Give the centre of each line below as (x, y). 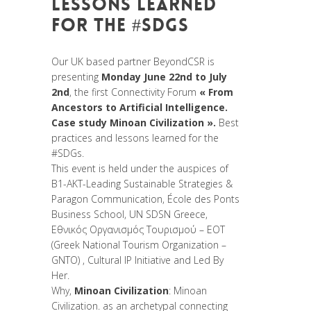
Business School (88, 214)
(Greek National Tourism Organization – (139, 244)
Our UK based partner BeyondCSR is (133, 61)
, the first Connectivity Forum (133, 92)
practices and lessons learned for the (135, 137)
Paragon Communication (107, 199)
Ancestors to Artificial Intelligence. (140, 107)
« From (215, 92)
